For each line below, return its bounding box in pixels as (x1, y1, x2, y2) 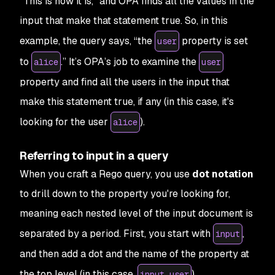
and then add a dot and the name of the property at (20, 247, 249, 260)
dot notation (192, 168, 254, 180)
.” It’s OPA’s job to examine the (61, 55, 199, 68)
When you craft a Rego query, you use (20, 168, 192, 180)
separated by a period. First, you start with (20, 227, 213, 240)
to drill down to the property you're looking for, (20, 187, 230, 200)
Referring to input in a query (20, 149, 169, 163)
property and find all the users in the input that (20, 76, 230, 88)
